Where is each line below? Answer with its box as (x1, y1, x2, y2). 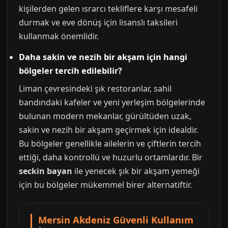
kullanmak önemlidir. (19, 31, 99, 42)
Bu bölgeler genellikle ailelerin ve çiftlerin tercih (19, 138, 201, 150)
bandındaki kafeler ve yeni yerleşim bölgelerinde (19, 97, 205, 108)
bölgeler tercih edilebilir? (19, 65, 122, 77)
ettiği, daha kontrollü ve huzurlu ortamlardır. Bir (19, 152, 203, 163)
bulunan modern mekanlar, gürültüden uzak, (19, 110, 191, 122)
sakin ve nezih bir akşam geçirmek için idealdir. (19, 124, 198, 136)
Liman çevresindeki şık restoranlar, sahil (19, 83, 172, 95)
